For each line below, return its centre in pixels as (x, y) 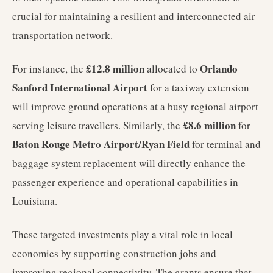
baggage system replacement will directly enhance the (129, 163)
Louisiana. (35, 201)
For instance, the (49, 69)
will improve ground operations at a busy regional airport (135, 106)
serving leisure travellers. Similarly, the (97, 125)
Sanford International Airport (80, 87)
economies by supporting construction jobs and (114, 253)
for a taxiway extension (198, 87)
